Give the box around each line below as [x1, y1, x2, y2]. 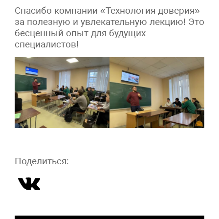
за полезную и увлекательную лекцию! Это [15, 16, 204, 27]
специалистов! [15, 38, 79, 50]
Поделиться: [15, 155, 69, 167]
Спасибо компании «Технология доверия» [15, 4, 200, 16]
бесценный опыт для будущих [15, 27, 146, 39]
